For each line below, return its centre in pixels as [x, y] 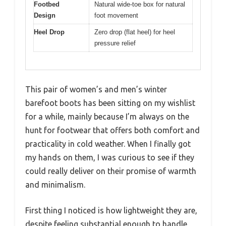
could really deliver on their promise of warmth [111, 171]
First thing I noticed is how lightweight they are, [111, 210]
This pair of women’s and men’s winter [96, 89]
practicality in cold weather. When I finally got [108, 144]
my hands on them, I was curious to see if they [110, 157]
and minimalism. [55, 184]
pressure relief [115, 43]
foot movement [116, 15]
